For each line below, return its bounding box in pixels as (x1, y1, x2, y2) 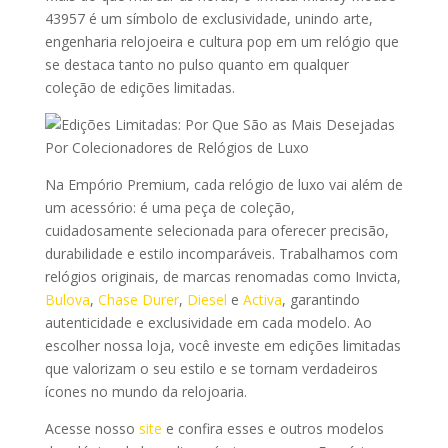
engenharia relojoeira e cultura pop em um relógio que (44, 32, 399, 52)
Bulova (44, 290, 90, 310)
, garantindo (281, 290, 360, 310)
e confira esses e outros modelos (161, 419, 384, 439)
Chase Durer (97, 290, 179, 310)
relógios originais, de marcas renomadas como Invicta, (44, 267, 401, 287)
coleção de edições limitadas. (44, 78, 235, 98)
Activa (242, 290, 282, 310)
